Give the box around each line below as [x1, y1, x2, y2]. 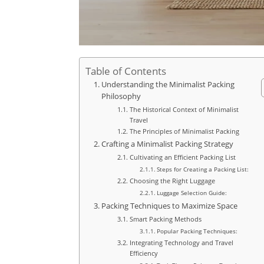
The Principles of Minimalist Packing [129, 127, 239, 136]
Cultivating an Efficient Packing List [129, 153, 236, 162]
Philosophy [101, 91, 141, 102]
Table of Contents [85, 64, 167, 78]
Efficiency [129, 249, 158, 258]
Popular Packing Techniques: [157, 227, 238, 236]
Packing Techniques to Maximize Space [101, 201, 237, 212]
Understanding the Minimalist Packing [101, 80, 235, 90]
